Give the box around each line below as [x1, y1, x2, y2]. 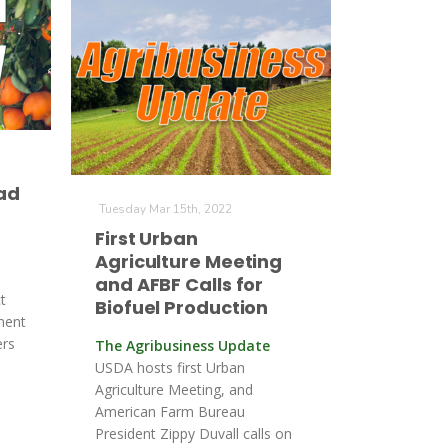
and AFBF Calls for [95, 272, 264, 297]
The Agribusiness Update [95, 336, 270, 355]
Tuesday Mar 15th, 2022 [99, 201, 232, 217]
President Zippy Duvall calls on [95, 424, 292, 443]
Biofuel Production [95, 295, 269, 320]
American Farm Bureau [95, 402, 245, 421]
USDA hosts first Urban [95, 358, 245, 377]
